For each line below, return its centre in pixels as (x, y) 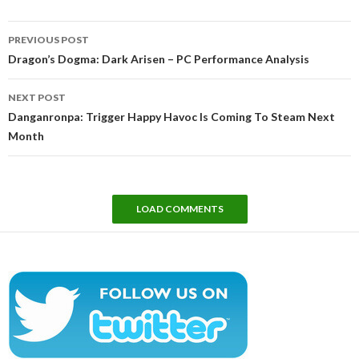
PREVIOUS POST (48, 39)
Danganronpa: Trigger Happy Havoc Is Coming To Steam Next (171, 116)
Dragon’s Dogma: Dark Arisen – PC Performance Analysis (159, 58)
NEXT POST (37, 97)
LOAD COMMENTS (179, 208)
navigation (53, 50)
